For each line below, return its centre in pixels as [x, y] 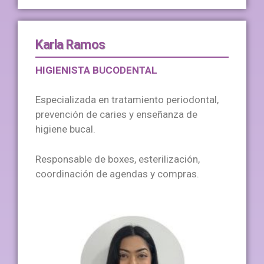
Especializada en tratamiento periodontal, [127, 100]
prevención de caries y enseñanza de [116, 115]
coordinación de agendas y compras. [117, 174]
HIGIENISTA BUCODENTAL [96, 70]
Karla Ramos [70, 44]
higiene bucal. [65, 129]
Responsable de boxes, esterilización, [118, 159]
